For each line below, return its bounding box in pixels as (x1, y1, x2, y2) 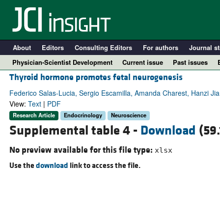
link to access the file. (68, 160, 140, 170)
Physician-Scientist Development (12, 57, 112, 67)
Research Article (12, 111, 55, 119)
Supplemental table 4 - (9, 122, 140, 139)
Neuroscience (110, 111, 146, 119)
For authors (142, 43, 178, 52)
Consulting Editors (74, 43, 132, 52)
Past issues (173, 57, 208, 67)
